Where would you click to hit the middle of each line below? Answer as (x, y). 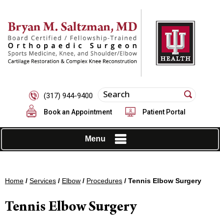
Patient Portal (164, 112)
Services (43, 180)
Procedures (104, 180)
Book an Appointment (78, 112)
